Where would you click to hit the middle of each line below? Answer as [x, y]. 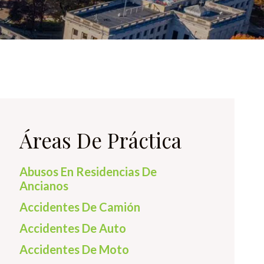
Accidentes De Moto [74, 249]
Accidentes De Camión [80, 207]
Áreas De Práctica [100, 140]
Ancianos [44, 186]
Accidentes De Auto [73, 228]
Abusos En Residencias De [88, 171]
